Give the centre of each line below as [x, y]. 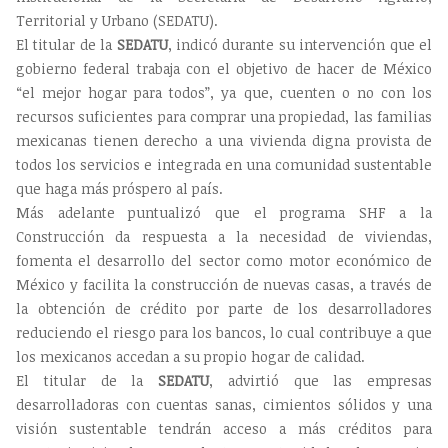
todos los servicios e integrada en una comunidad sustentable [224, 165]
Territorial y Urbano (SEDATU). [117, 21]
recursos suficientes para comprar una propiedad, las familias [224, 117]
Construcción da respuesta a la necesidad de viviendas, [224, 237]
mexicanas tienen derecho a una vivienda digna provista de [224, 141]
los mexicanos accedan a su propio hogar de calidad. [190, 357]
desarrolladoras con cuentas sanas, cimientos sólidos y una [224, 405]
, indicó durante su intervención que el [300, 45]
